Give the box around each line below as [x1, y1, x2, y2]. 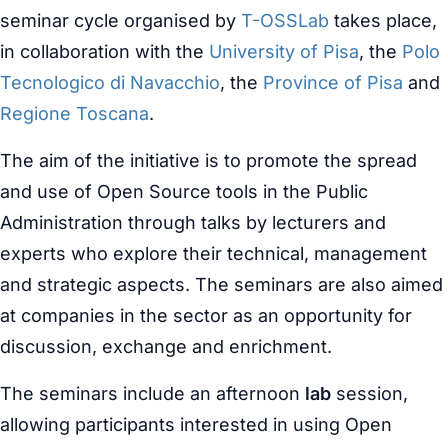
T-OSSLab [241, 10, 329, 31]
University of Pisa [209, 41, 359, 62]
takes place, [329, 10, 437, 31]
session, [331, 383, 408, 404]
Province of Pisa [263, 72, 403, 93]
